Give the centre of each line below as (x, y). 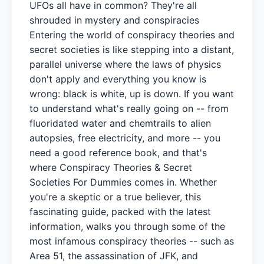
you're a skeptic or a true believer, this (115, 197)
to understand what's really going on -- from (129, 108)
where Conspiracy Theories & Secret (111, 167)
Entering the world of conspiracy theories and (132, 34)
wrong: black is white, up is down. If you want (132, 93)
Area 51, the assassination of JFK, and (114, 255)
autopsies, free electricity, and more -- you (125, 138)
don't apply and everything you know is (118, 79)
